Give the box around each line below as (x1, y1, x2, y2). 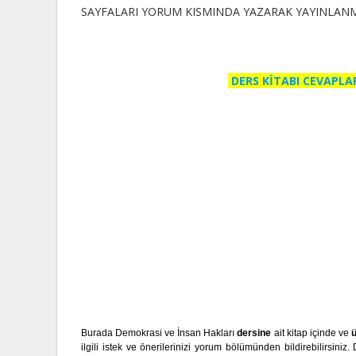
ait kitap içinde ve (271, 327, 351, 339)
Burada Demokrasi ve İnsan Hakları (81, 327, 238, 339)
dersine (237, 327, 272, 339)
